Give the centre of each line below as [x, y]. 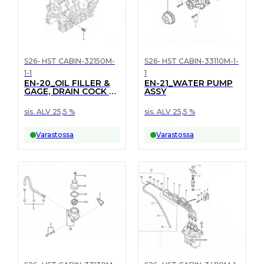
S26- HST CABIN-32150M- [70, 61]
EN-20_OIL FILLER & [67, 83]
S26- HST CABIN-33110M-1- [192, 61]
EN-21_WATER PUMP [189, 83]
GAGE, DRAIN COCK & [70, 91]
